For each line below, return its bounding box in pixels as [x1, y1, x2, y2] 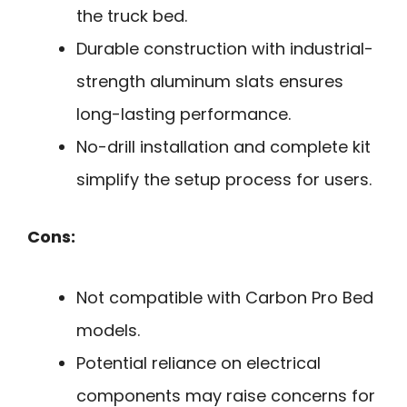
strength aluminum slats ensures [76, 70, 343, 94]
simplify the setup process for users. [76, 168, 372, 192]
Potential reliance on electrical [76, 351, 321, 374]
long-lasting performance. [76, 103, 291, 126]
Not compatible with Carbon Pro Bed [76, 285, 373, 309]
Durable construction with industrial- [76, 37, 373, 61]
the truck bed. [76, 5, 187, 28]
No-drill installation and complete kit [76, 135, 371, 159]
